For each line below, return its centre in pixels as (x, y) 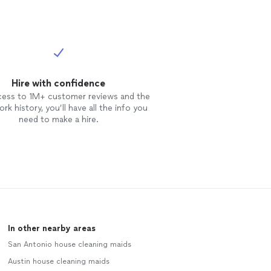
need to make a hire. (58, 120)
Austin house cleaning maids (58, 262)
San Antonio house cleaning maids (69, 245)
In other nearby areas (51, 229)
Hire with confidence (59, 83)
